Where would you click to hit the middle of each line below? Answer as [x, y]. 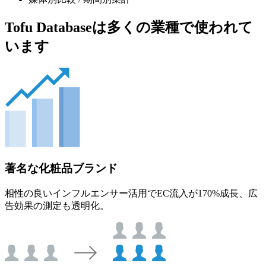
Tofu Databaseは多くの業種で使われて [129, 28]
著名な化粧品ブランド [61, 168]
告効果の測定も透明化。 [57, 205]
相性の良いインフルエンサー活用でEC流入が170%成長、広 [131, 193]
